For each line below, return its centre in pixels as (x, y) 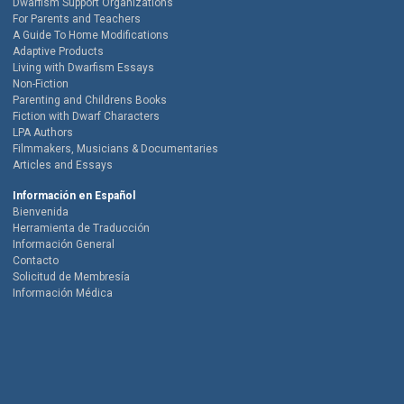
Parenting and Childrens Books (90, 101)
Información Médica (63, 294)
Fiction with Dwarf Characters (86, 117)
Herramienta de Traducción (81, 229)
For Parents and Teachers (77, 19)
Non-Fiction (41, 84)
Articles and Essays (63, 165)
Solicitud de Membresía (71, 277)
